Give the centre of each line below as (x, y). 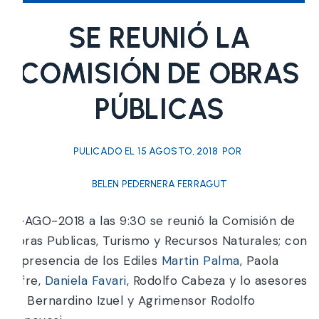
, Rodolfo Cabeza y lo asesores (217, 281)
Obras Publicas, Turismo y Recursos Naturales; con (157, 241)
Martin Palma (200, 261)
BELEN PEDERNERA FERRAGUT (159, 184)
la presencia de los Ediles (84, 261)
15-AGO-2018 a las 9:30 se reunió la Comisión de (151, 221)
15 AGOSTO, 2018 (178, 152)
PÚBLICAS (159, 109)
